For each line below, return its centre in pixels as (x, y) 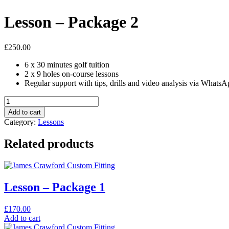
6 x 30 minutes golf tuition (67, 64)
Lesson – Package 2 (71, 22)
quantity (17, 136)
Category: (21, 122)
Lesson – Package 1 (55, 187)
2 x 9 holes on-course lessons (72, 74)
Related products (49, 143)
